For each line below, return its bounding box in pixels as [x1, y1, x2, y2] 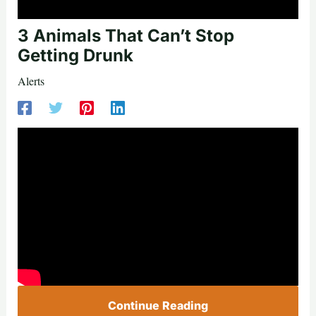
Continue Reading [108, 298, 208, 313]
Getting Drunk [17, 45, 133, 66]
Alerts [17, 73, 44, 89]
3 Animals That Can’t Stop [17, 25, 234, 47]
